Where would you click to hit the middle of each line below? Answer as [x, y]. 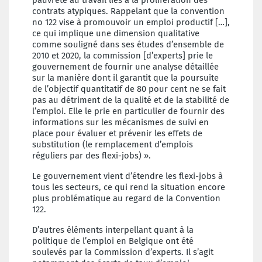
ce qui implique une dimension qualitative [116, 34]
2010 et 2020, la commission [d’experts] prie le [123, 56]
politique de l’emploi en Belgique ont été [113, 241]
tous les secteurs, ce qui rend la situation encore [129, 187]
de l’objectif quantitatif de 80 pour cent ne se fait [129, 89]
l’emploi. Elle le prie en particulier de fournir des [128, 111]
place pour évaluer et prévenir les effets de [117, 134]
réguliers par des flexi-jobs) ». [92, 156]
